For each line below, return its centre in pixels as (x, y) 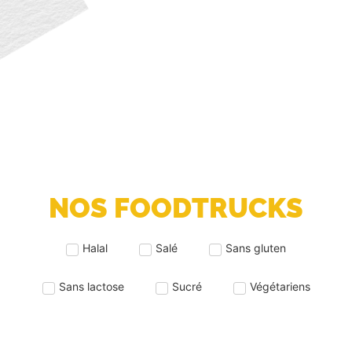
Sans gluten (256, 248)
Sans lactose (91, 287)
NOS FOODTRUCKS (176, 207)
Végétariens (280, 287)
